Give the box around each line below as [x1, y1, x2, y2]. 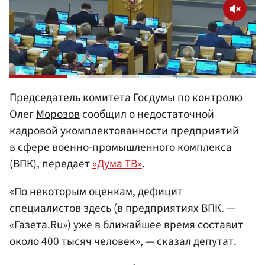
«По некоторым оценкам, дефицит [9, 183, 183, 201]
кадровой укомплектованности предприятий [9, 122, 239, 139]
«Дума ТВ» [92, 155, 142, 172]
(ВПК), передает [9, 155, 92, 172]
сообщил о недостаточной [80, 105, 214, 122]
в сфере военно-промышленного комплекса [9, 138, 232, 156]
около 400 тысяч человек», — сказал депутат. [9, 233, 237, 250]
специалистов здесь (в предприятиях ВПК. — [9, 200, 235, 217]
